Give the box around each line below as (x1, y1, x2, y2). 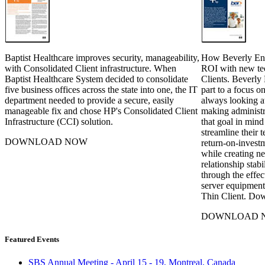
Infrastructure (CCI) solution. (5, 116, 113, 127)
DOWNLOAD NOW (5, 136, 88, 147)
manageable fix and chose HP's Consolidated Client (5, 105, 198, 116)
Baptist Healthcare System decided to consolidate (5, 73, 188, 84)
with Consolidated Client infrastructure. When (5, 63, 176, 73)
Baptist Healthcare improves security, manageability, (5, 52, 199, 63)
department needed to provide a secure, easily (5, 95, 174, 105)
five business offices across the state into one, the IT (5, 84, 198, 95)
